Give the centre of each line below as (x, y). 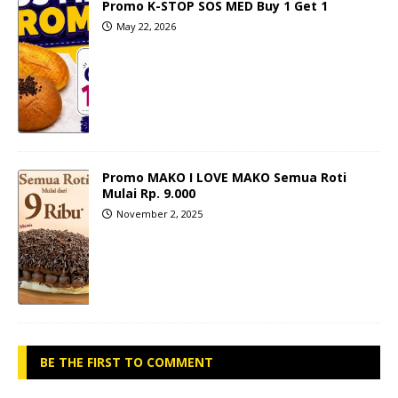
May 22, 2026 (146, 27)
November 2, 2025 (159, 214)
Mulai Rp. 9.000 (149, 194)
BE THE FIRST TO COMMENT (127, 362)
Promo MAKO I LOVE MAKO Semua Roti (224, 178)
